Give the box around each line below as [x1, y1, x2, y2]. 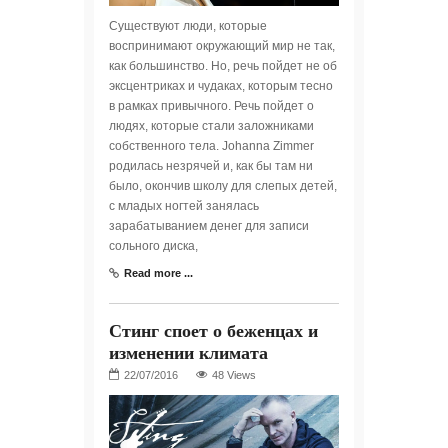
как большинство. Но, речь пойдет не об [109, 59, 337, 74]
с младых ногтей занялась [109, 199, 259, 214]
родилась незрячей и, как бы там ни [109, 159, 313, 174]
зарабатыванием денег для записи [109, 219, 309, 234]
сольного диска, [109, 239, 198, 254]
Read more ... [124, 267, 193, 280]
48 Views [212, 369, 256, 382]
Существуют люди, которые [109, 19, 267, 34]
